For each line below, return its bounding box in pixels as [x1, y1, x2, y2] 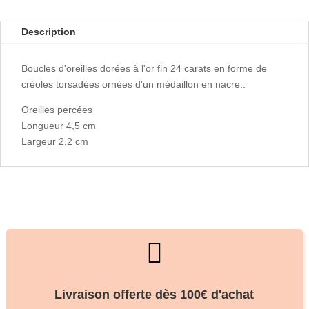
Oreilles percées [21, 104, 92, 115]
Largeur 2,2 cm [21, 136, 88, 147]
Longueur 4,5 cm [21, 120, 96, 131]
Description [21, 26, 76, 37]
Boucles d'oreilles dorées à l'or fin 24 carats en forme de [21, 63, 267, 74]
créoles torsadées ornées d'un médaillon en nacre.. [21, 79, 246, 90]
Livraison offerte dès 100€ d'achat [54, 288, 255, 301]
